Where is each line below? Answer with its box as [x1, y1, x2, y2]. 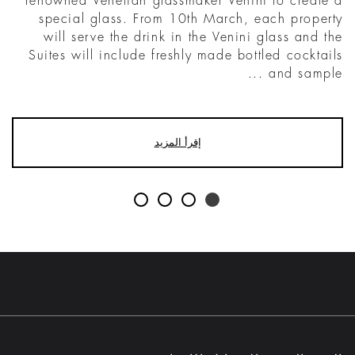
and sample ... [269, 67, 343, 80]
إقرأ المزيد [154, 136, 201, 147]
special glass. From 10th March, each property [38, 12, 343, 25]
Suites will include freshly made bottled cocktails [28, 48, 343, 62]
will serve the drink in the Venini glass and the [44, 30, 343, 44]
